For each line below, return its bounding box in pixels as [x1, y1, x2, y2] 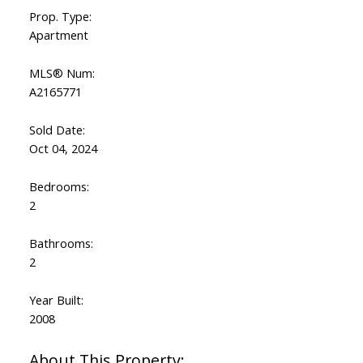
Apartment [28, 27, 88, 44]
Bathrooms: [28, 235, 93, 252]
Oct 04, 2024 [28, 140, 97, 157]
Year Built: [28, 292, 83, 309]
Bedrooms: [28, 178, 89, 195]
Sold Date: [28, 122, 85, 139]
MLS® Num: [28, 65, 95, 82]
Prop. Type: [28, 8, 92, 25]
